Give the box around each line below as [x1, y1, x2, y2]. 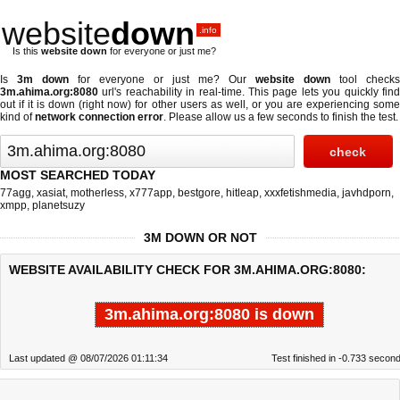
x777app [129, 187, 172, 199]
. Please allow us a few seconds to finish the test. [163, 111, 398, 123]
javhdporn [342, 187, 391, 199]
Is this [12, 46, 41, 56]
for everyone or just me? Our [69, 73, 255, 86]
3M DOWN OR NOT [143, 230, 257, 245]
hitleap [226, 187, 259, 199]
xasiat [37, 187, 65, 199]
